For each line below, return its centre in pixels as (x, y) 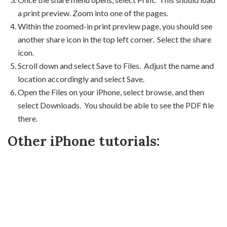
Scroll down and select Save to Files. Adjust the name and (116, 65)
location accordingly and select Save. (81, 79)
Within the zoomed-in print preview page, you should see (115, 26)
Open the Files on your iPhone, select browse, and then (111, 92)
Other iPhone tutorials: (84, 141)
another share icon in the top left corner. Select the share (115, 39)
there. (28, 118)
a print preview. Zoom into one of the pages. (93, 13)
